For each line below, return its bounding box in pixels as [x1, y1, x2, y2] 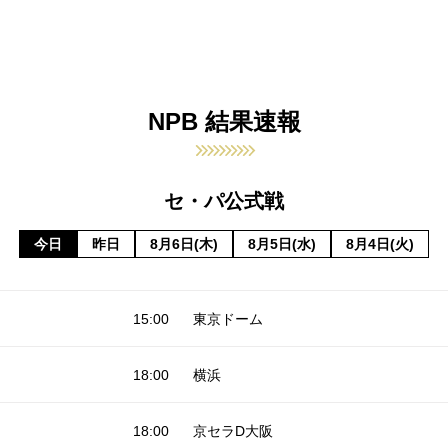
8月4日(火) [346, 235, 414, 252]
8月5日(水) [248, 235, 316, 252]
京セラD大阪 [192, 422, 273, 439]
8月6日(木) [150, 235, 218, 252]
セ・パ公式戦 [164, 189, 284, 212]
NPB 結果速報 [147, 107, 301, 135]
